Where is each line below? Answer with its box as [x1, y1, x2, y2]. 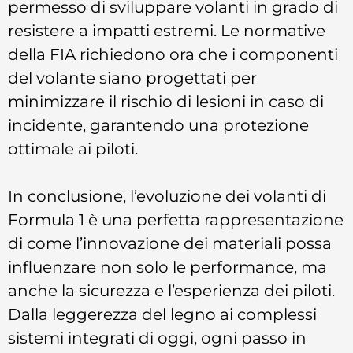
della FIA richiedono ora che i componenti [8, 43, 338, 64]
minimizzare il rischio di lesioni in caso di [8, 91, 324, 111]
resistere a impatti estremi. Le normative [8, 20, 325, 40]
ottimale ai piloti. [8, 138, 138, 158]
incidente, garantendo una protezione [8, 114, 309, 135]
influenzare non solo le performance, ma [8, 257, 327, 277]
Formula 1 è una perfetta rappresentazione [8, 210, 344, 230]
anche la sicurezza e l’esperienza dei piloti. [8, 281, 335, 301]
